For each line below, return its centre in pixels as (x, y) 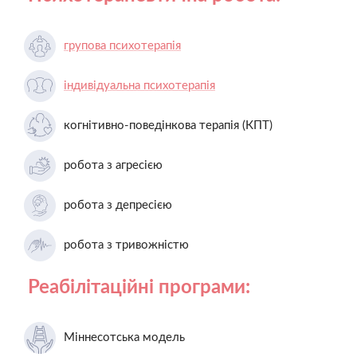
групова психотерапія (122, 45)
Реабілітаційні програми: (139, 287)
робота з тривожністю (126, 245)
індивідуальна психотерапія (139, 85)
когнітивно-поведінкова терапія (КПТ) (168, 125)
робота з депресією (118, 205)
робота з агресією (113, 165)
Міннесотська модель (124, 337)
